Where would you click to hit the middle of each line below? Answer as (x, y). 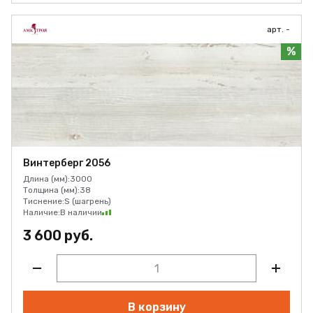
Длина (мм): (46, 179)
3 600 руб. (58, 235)
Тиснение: (44, 201)
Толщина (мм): (51, 190)
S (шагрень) (88, 201)
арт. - (278, 29)
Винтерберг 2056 (67, 163)
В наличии (81, 212)
